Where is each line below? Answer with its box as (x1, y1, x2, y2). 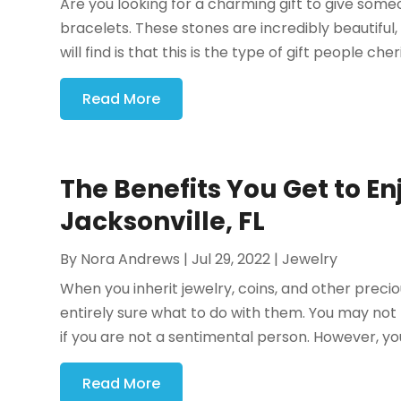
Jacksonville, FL (60, 204, 266, 240)
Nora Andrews (81, 249, 181, 270)
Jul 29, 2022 (192, 249, 271, 270)
